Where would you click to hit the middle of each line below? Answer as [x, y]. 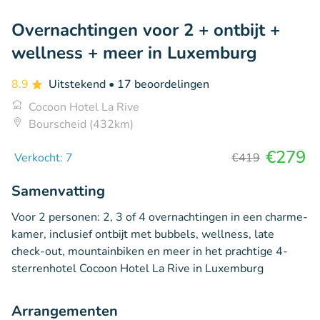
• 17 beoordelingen [159, 84]
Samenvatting [58, 191]
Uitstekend [79, 84]
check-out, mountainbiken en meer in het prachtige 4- [150, 251]
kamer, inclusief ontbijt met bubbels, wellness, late [143, 234]
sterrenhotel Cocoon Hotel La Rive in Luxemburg [137, 268]
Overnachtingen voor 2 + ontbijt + [146, 30]
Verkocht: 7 [44, 157]
